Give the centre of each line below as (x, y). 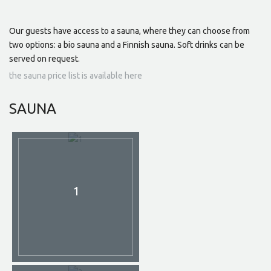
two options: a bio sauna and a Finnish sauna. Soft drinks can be (127, 45)
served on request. (44, 59)
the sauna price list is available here (76, 76)
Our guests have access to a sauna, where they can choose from (129, 31)
